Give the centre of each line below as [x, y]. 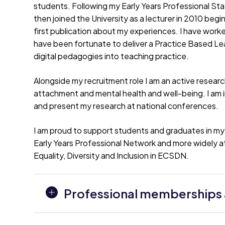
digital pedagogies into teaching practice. [111, 56]
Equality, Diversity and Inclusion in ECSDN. [111, 155]
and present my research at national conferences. [126, 105]
